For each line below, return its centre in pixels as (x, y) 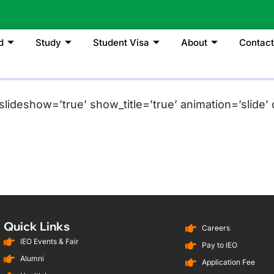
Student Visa (121, 42)
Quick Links (36, 227)
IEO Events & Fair (50, 242)
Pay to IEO (220, 245)
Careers (216, 228)
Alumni (32, 259)
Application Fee (229, 262)
